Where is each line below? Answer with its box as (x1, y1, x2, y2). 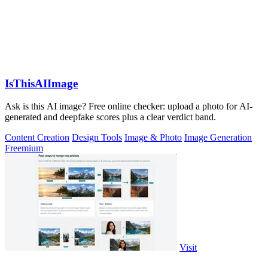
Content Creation (5, 132, 69, 143)
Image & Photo (124, 132, 182, 143)
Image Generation (184, 132, 252, 143)
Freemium (5, 143, 43, 154)
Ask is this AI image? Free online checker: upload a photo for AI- (5, 101, 252, 112)
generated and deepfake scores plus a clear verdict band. (5, 112, 216, 123)
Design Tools (72, 132, 122, 143)
